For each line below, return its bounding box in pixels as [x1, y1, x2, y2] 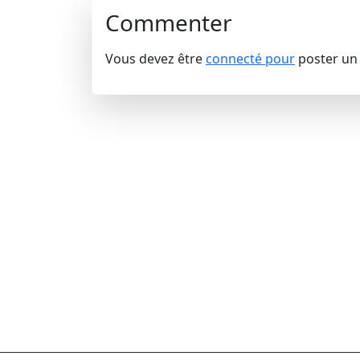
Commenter [105, 7, 232, 38]
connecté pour [206, 50, 295, 67]
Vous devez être [105, 50, 206, 67]
